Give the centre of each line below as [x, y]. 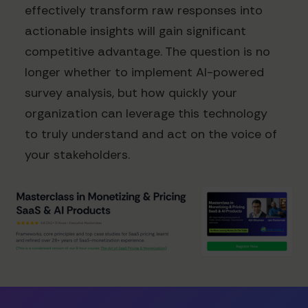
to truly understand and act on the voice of [151, 134]
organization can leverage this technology [146, 114]
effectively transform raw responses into [144, 11]
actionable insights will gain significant [135, 31]
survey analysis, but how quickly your [131, 93]
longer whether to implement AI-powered [144, 73]
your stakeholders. [77, 155]
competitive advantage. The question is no [147, 52]
